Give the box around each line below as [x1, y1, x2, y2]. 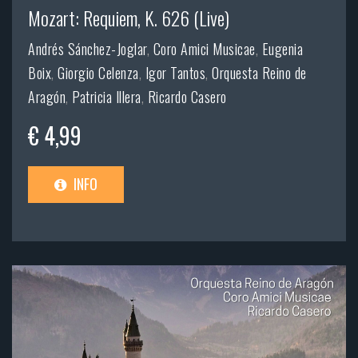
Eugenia [261, 38, 303, 60]
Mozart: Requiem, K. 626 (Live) [28, 3, 229, 33]
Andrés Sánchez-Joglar [28, 38, 147, 60]
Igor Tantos [145, 62, 205, 84]
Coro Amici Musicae [153, 38, 256, 60]
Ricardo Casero [147, 86, 227, 108]
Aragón [28, 86, 66, 108]
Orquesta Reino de [212, 62, 307, 84]
